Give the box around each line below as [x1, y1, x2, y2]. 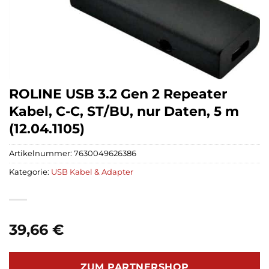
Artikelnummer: [9, 149, 74, 159]
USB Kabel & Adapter [51, 168, 133, 177]
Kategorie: [9, 168, 51, 177]
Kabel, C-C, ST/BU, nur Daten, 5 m [9, 103, 239, 120]
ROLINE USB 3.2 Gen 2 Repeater [9, 85, 227, 103]
